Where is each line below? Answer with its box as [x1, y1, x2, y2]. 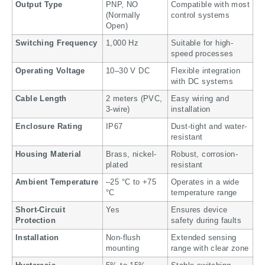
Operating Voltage [15, 66, 85, 75]
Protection [15, 216, 56, 225]
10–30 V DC [106, 66, 150, 75]
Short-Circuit [15, 205, 66, 214]
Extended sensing [171, 233, 237, 242]
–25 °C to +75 [106, 177, 157, 186]
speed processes [171, 49, 234, 58]
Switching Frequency [15, 38, 98, 47]
